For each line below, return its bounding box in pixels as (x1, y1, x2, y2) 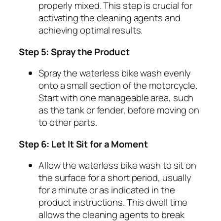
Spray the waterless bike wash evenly (38, 67, 191, 80)
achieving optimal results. (38, 24, 143, 37)
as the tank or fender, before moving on (38, 104, 200, 117)
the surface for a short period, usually (38, 171, 192, 184)
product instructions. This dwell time (38, 196, 188, 209)
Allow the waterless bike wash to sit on (38, 159, 197, 172)
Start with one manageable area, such (38, 91, 194, 105)
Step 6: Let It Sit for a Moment (19, 137, 148, 150)
